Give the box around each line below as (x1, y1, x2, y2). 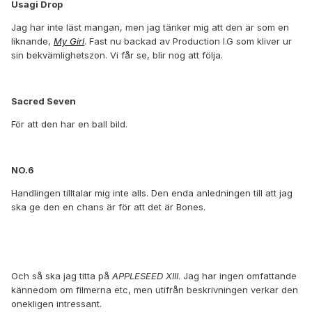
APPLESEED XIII (112, 270, 178, 282)
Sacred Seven (11, 95, 76, 107)
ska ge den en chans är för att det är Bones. (11, 201, 205, 213)
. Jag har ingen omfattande (178, 270, 297, 282)
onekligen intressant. (11, 298, 102, 310)
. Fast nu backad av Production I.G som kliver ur (84, 36, 292, 47)
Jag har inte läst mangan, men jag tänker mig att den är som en (11, 22, 289, 33)
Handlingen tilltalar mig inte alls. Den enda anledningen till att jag (11, 187, 292, 199)
